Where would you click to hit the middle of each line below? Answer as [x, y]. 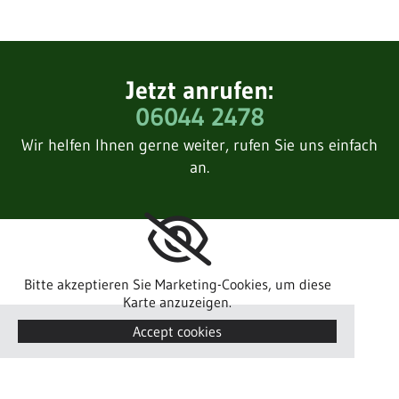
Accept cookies [178, 332]
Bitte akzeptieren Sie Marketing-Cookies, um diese [177, 285]
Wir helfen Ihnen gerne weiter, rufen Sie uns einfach [199, 146]
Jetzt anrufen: [199, 90]
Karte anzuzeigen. [178, 302]
